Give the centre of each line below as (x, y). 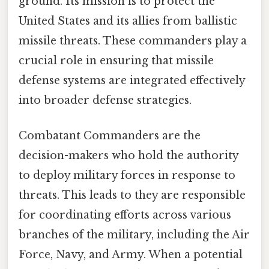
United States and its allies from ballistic (128, 21)
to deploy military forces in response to (127, 176)
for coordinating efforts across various (125, 215)
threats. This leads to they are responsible (132, 195)
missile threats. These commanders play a (133, 41)
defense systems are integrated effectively (132, 81)
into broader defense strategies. (105, 101)
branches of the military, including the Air (134, 235)
